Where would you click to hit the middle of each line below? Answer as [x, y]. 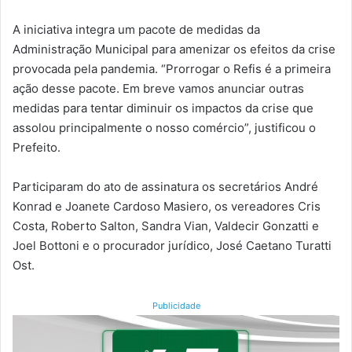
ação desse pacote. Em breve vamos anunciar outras [158, 88]
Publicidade [176, 305]
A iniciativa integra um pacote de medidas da [136, 29]
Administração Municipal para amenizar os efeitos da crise [174, 49]
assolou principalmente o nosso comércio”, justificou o [164, 127]
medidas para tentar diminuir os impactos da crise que [163, 108]
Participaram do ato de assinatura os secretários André [165, 186]
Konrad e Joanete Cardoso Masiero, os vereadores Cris [167, 206]
